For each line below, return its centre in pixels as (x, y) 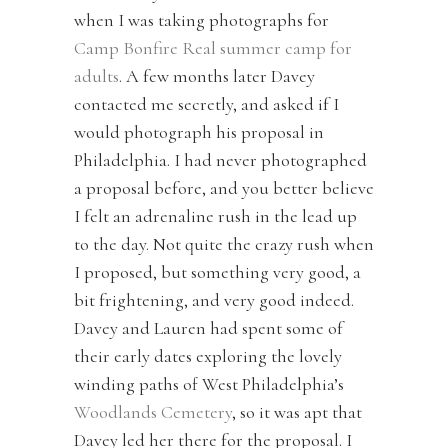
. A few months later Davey (217, 76)
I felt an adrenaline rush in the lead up (215, 216)
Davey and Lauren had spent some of (208, 328)
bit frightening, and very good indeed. (214, 300)
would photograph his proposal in (199, 132)
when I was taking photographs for (201, 20)
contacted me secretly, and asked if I (206, 104)
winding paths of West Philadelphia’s (209, 384)
